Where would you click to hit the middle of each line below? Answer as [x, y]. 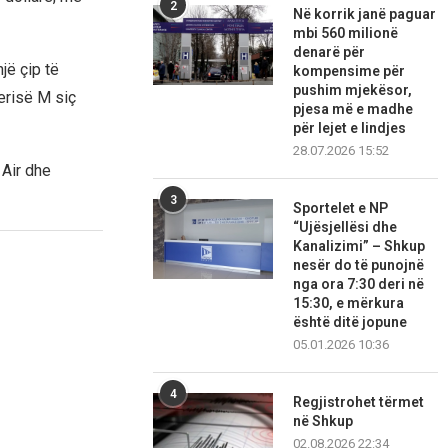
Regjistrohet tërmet [359, 402]
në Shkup [323, 421]
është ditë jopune [350, 322]
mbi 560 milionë [346, 33]
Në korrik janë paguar [365, 14]
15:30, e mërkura [349, 303]
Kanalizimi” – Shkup [359, 246]
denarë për [329, 52]
